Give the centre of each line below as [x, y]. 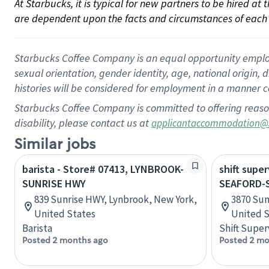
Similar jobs [55, 144]
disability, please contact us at [83, 123]
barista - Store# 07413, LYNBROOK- [103, 169]
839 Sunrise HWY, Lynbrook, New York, [116, 199]
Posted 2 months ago [65, 240]
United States [65, 214]
